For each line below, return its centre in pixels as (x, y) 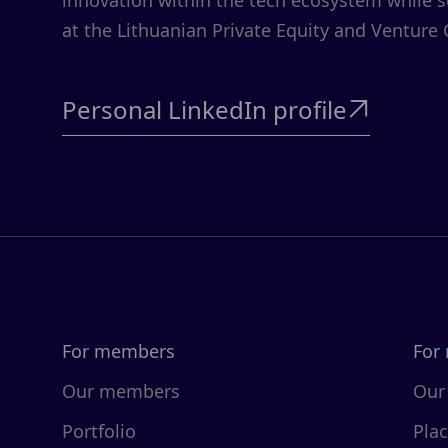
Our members (121, 391)
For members (118, 351)
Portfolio (99, 431)
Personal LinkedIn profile (204, 109)
